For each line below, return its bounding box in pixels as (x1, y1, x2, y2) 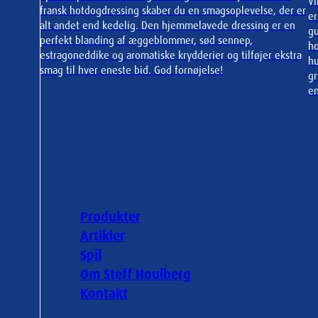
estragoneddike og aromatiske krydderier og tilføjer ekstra (40, 48, 302, 62)
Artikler (79, 226, 125, 245)
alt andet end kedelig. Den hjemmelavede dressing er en (40, 18, 295, 33)
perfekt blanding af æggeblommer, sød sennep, (40, 33, 253, 48)
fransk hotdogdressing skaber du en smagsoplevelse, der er (40, 3, 306, 18)
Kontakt (79, 284, 128, 302)
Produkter (79, 207, 141, 226)
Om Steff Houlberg (79, 265, 191, 283)
